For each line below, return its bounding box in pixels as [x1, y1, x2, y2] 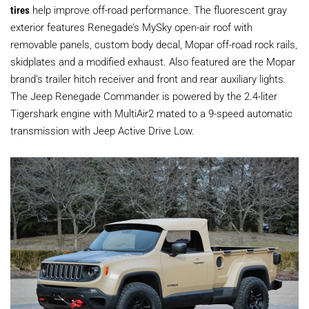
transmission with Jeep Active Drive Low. [10, 123, 195, 137]
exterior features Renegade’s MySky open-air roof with [10, 19, 252, 34]
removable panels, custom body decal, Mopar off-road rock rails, [10, 37, 297, 51]
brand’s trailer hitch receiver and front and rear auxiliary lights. [10, 71, 286, 86]
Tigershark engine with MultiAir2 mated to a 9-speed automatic [10, 106, 292, 120]
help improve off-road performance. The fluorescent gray [30, 2, 287, 17]
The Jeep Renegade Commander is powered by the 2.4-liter [10, 88, 277, 103]
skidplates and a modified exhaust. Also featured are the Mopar [10, 54, 295, 68]
